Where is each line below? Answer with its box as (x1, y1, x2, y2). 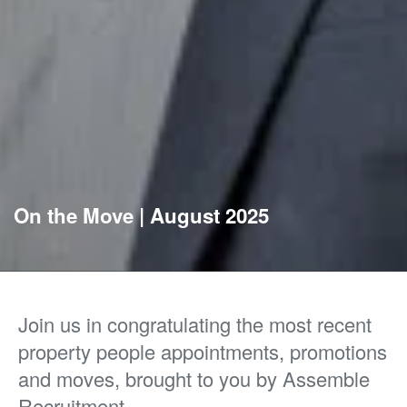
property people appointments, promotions (18, 337, 387, 366)
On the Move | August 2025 (14, 201, 269, 231)
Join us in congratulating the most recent (18, 310, 372, 339)
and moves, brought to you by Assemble (18, 364, 370, 393)
